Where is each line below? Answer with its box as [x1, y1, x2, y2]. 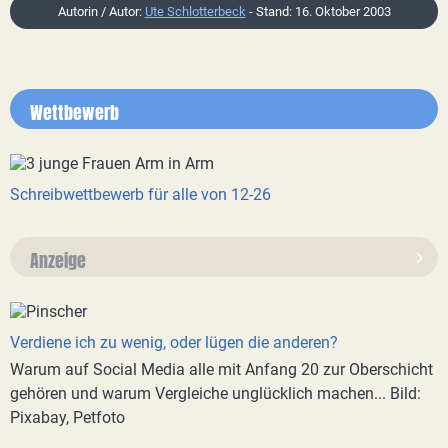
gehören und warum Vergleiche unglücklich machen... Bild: [10, 384, 421, 403]
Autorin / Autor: [57, 4, 145, 19]
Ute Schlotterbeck [144, 4, 246, 19]
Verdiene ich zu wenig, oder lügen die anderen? [10, 333, 338, 352]
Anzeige [30, 247, 86, 274]
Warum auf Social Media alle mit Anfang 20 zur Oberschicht [10, 360, 433, 379]
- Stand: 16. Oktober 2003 [245, 4, 391, 19]
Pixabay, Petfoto [10, 408, 125, 427]
